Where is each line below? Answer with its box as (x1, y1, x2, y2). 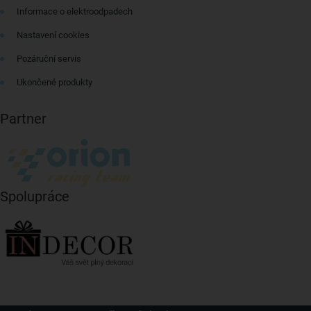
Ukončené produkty (17, 77, 92, 87)
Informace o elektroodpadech (17, 6, 133, 17)
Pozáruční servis (17, 53, 81, 64)
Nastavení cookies (17, 30, 90, 40)
